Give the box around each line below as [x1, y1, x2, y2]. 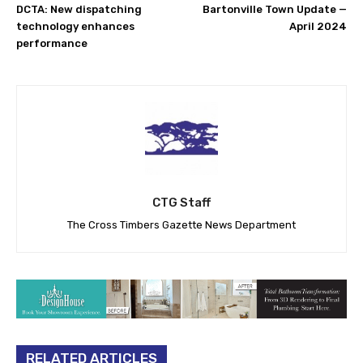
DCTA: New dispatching [16, 2, 142, 15]
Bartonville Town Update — [202, 2, 347, 15]
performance [16, 36, 88, 49]
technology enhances [16, 19, 135, 32]
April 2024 [288, 19, 347, 32]
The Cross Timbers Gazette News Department [67, 218, 296, 231]
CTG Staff [152, 194, 211, 210]
